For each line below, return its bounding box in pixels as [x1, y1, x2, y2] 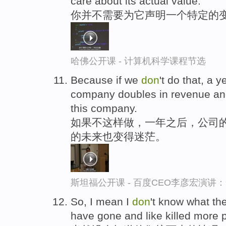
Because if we [71, 74, 141, 86]
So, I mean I [71, 195, 132, 207]
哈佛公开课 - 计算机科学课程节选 [71, 56, 206, 67]
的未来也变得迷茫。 [71, 130, 166, 142]
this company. [71, 102, 137, 114]
